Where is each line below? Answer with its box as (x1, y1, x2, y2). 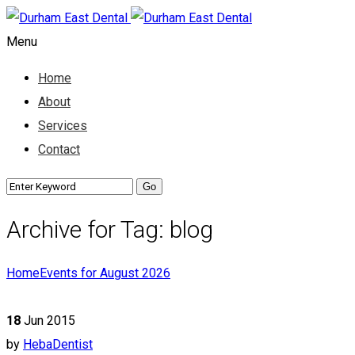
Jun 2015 (24, 312, 75, 328)
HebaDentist (23, 336, 93, 352)
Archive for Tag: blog (6, 215, 213, 243)
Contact (38, 142, 80, 157)
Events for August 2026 (40, 265, 170, 281)
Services (38, 118, 87, 133)
